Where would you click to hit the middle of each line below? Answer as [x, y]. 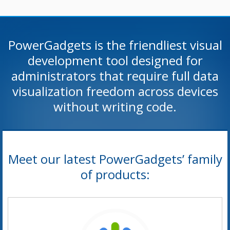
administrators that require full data [115, 76]
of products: [115, 174]
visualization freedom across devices [115, 91]
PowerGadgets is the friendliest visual [115, 45]
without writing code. [115, 107]
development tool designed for [115, 60]
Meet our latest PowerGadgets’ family [115, 159]
